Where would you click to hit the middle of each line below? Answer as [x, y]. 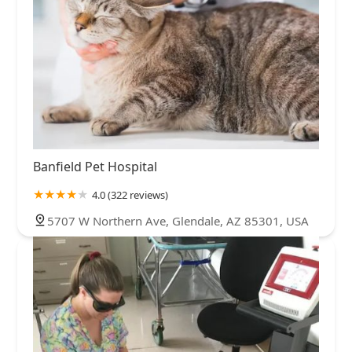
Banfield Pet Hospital [95, 166]
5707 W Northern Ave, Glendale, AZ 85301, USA [178, 220]
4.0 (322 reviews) [130, 194]
